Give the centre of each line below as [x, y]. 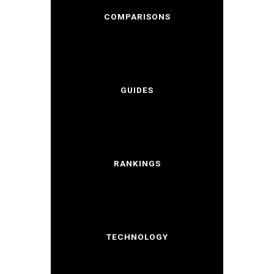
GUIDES [137, 90]
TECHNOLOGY [137, 236]
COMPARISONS [137, 16]
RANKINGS [137, 163]
